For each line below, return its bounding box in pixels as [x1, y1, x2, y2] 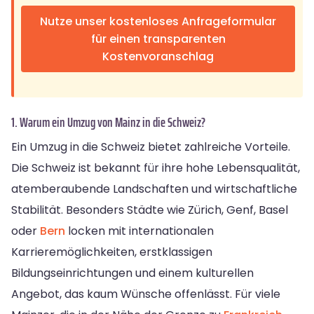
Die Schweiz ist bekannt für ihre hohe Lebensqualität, [11, 159, 300, 176]
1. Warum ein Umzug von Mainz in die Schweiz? [11, 111, 205, 132]
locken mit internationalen [65, 222, 214, 239]
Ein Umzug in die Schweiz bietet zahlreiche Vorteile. [11, 138, 290, 155]
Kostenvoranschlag [102, 48, 214, 64]
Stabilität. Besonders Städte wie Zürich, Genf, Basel [11, 201, 288, 218]
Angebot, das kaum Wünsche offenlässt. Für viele [11, 285, 280, 302]
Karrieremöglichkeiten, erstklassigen [11, 243, 212, 260]
